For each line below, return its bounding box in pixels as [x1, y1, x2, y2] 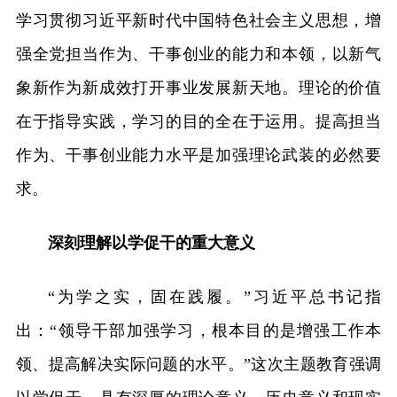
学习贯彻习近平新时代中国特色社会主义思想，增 [15, 11, 382, 29]
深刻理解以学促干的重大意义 [47, 233, 255, 252]
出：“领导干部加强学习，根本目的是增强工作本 [15, 321, 382, 339]
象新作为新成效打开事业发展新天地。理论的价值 [15, 78, 382, 97]
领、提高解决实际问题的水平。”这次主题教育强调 [15, 354, 382, 373]
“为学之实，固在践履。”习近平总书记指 [47, 287, 382, 306]
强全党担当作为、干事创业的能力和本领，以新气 [15, 44, 382, 63]
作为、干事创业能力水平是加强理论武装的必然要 [15, 145, 382, 164]
